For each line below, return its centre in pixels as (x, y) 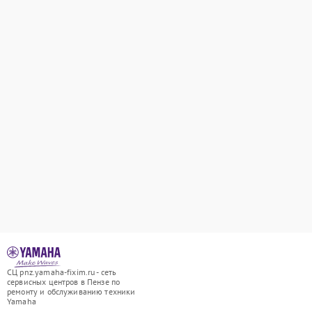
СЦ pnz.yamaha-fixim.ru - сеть (62, 272)
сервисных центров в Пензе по (64, 282)
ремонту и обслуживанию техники (71, 291)
